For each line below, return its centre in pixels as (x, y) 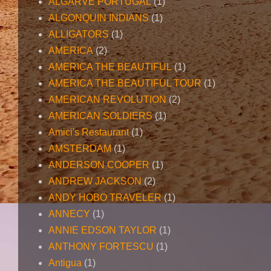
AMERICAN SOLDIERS (100, 116)
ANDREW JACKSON (95, 181)
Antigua (65, 263)
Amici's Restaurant (89, 132)
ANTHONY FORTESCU (101, 247)
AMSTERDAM (80, 149)
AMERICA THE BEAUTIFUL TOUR (125, 83)
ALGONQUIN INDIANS (99, 18)
